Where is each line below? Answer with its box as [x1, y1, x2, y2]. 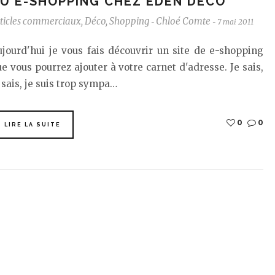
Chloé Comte [156, 15, 211, 27]
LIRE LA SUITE [4, 121, 61, 128]
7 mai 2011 [217, 17, 254, 26]
